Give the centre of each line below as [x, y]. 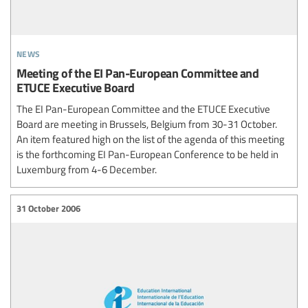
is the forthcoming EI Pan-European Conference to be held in [147, 154]
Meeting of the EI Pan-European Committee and [137, 72]
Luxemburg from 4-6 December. [87, 169]
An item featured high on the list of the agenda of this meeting [151, 139]
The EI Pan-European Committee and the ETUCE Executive [143, 108]
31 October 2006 [48, 209]
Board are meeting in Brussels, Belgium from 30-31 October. [147, 123]
